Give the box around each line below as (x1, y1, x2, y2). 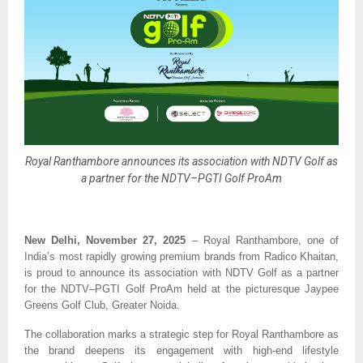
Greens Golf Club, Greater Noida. (24, 299, 183, 312)
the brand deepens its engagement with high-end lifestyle (24, 344, 339, 357)
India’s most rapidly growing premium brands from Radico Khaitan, (24, 250, 339, 263)
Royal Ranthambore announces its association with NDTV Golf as (25, 154, 338, 168)
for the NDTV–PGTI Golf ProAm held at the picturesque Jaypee (24, 283, 339, 296)
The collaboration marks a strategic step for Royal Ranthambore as (24, 328, 339, 341)
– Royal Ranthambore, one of (186, 234, 340, 247)
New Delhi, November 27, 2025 (24, 234, 186, 247)
